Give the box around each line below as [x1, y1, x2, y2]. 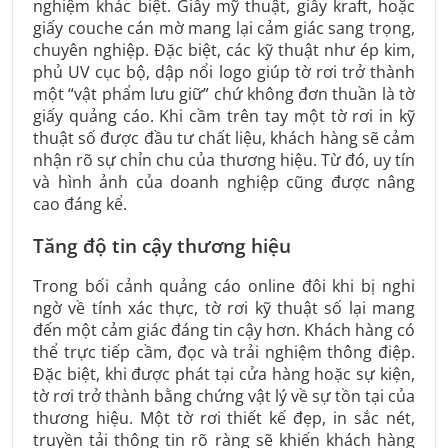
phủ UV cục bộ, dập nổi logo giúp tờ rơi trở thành [33, 60, 415, 83]
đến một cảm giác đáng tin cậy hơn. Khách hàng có [33, 319, 415, 342]
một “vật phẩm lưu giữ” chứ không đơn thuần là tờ [33, 82, 415, 105]
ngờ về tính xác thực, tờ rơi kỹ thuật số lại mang [33, 297, 415, 320]
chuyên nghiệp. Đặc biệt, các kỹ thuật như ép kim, [33, 38, 415, 61]
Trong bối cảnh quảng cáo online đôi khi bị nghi [33, 275, 415, 298]
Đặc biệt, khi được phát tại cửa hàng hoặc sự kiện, [33, 363, 415, 386]
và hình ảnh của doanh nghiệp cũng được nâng [33, 170, 415, 193]
